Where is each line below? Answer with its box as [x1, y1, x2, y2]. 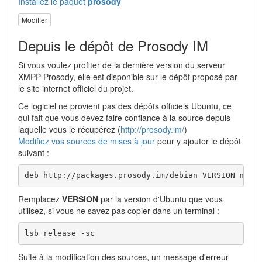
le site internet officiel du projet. [18, 82, 133, 94]
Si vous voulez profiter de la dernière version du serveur [18, 58, 225, 71]
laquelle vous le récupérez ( [18, 123, 120, 135]
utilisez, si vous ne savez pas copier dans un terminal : [18, 204, 219, 216]
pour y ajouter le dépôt [155, 135, 241, 147]
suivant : [18, 146, 49, 158]
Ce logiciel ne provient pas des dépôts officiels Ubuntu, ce [18, 99, 232, 112]
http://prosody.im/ [120, 123, 184, 135]
